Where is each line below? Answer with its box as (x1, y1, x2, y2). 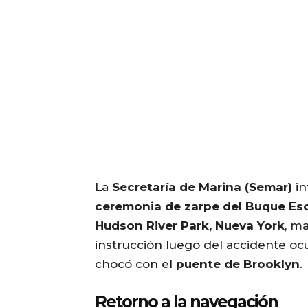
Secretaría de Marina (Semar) (112, 180, 292, 195)
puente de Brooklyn (176, 257, 300, 272)
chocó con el (95, 257, 176, 272)
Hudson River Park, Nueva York (95, 219, 285, 233)
